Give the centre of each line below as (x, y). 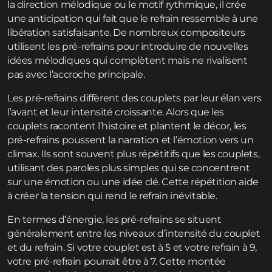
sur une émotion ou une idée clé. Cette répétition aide (133, 182)
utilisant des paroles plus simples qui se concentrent (129, 168)
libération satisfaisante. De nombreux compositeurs (126, 33)
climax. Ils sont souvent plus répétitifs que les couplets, (134, 154)
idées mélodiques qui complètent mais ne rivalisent (127, 61)
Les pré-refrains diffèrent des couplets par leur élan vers (134, 98)
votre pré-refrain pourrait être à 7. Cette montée (117, 262)
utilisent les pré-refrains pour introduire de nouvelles (128, 47)
